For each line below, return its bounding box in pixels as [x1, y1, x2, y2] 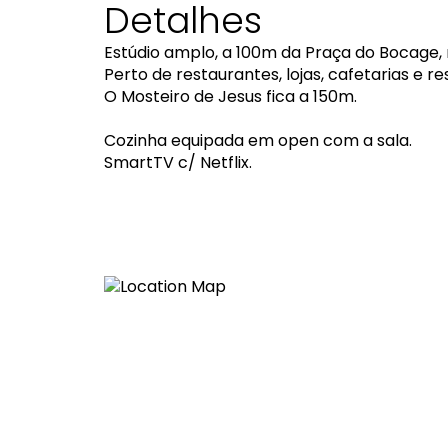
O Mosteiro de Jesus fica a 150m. [104, 85, 357, 108]
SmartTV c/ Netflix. [104, 151, 252, 174]
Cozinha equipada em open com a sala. [104, 129, 412, 152]
